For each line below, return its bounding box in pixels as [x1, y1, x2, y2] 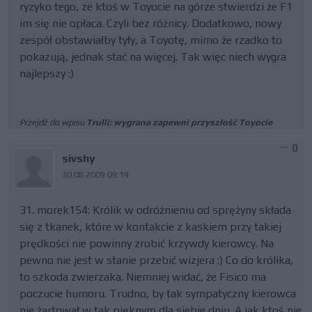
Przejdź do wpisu [19, 117, 86, 127]
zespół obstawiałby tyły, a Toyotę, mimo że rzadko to [19, 33, 282, 47]
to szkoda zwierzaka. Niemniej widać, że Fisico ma [19, 270, 266, 283]
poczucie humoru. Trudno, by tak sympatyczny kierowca [19, 287, 296, 300]
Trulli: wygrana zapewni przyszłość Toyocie [86, 117, 272, 127]
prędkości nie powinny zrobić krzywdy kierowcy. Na [19, 237, 274, 250]
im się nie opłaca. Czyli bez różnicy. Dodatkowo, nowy [19, 17, 281, 30]
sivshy [62, 152, 96, 165]
